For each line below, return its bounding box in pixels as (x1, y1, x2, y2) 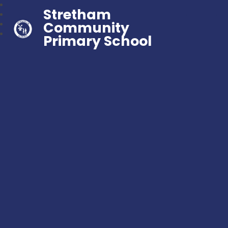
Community (43, 18, 130, 37)
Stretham (43, 5, 111, 24)
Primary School (43, 32, 152, 50)
